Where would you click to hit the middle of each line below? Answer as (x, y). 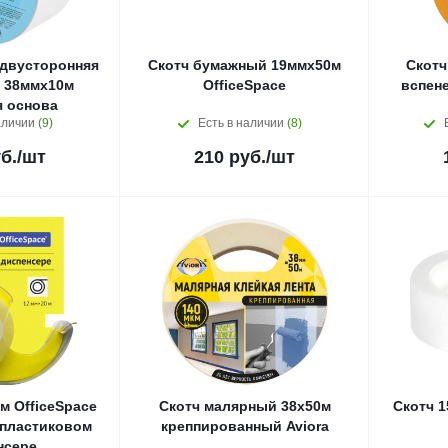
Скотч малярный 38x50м (244, 406)
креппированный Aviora (244, 426)
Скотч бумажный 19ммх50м (244, 65)
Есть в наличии (242, 123)
